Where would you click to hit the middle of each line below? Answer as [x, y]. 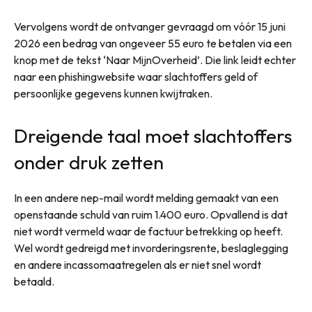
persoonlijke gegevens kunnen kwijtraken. [113, 93]
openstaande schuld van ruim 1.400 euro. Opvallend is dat [151, 214]
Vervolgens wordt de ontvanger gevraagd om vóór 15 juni [150, 26]
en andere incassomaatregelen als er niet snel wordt [138, 264]
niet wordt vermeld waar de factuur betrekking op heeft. [148, 231]
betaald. [34, 281]
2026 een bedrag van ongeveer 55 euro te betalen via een [153, 43]
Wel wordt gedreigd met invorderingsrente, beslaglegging [151, 248]
